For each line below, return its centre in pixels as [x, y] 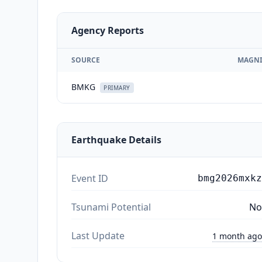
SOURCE [86, 60]
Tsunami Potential [111, 207]
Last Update [98, 235]
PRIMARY [117, 87]
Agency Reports [108, 30]
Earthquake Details [116, 139]
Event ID [90, 178]
